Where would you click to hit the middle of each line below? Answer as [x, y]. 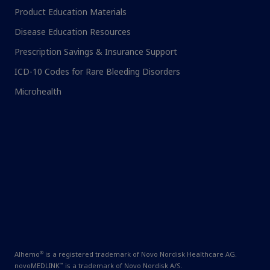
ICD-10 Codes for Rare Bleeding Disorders [97, 72]
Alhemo [27, 255]
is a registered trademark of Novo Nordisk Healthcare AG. [140, 255]
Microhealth [38, 92]
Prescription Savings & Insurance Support [96, 52]
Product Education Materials [71, 12]
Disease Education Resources [73, 32]
